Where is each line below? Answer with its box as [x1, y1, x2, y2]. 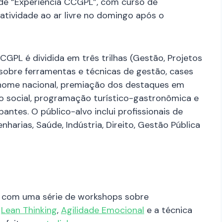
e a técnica [144, 204, 192, 217]
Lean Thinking [1, 204, 57, 217]
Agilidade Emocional [61, 204, 144, 217]
